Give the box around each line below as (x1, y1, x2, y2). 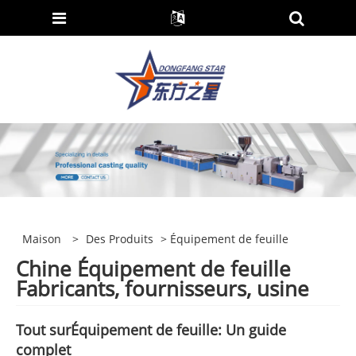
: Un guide (218, 319, 286, 339)
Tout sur (16, 319, 71, 339)
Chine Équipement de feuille (16, 253, 291, 283)
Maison (22, 231, 62, 247)
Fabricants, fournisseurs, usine (16, 273, 309, 303)
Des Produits (86, 231, 154, 247)
